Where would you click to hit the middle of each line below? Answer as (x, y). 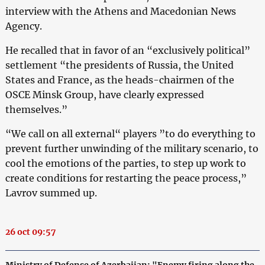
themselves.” (36, 109)
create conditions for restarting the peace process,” (126, 178)
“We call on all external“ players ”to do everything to (130, 133)
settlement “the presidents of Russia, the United (119, 65)
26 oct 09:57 (30, 232)
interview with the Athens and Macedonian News (120, 11)
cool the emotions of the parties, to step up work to (125, 163)
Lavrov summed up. (51, 193)
